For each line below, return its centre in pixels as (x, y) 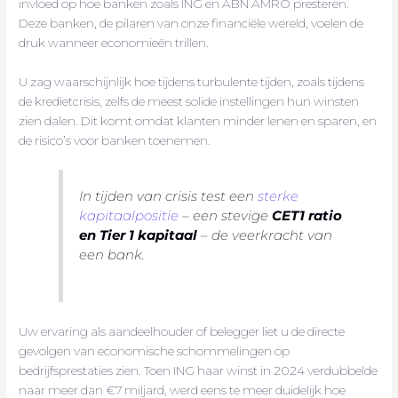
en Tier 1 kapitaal (139, 235)
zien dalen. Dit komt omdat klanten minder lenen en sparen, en (198, 120)
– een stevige (226, 215)
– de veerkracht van (265, 235)
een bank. (112, 254)
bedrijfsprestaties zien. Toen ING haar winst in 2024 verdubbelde (199, 371)
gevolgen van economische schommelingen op (155, 351)
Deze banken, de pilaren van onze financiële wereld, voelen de (191, 24)
